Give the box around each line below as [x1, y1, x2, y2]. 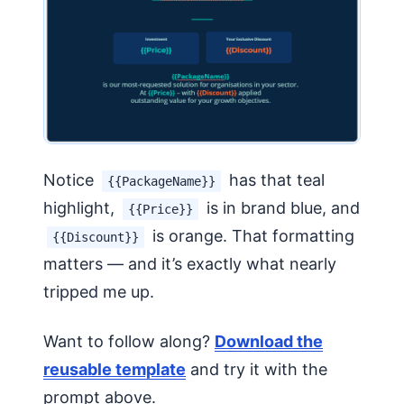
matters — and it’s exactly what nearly [43, 254, 336, 274]
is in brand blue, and [202, 198, 360, 218]
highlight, [43, 198, 119, 218]
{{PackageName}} [107, 174, 216, 189]
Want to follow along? [43, 332, 215, 352]
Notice [43, 170, 98, 190]
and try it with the [186, 360, 327, 380]
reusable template [43, 360, 186, 380]
